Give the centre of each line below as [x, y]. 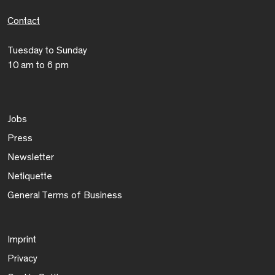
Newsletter [31, 157]
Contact [24, 21]
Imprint [22, 239]
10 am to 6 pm [38, 65]
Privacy [22, 258]
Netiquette [30, 176]
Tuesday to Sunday [47, 50]
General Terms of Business [65, 195]
